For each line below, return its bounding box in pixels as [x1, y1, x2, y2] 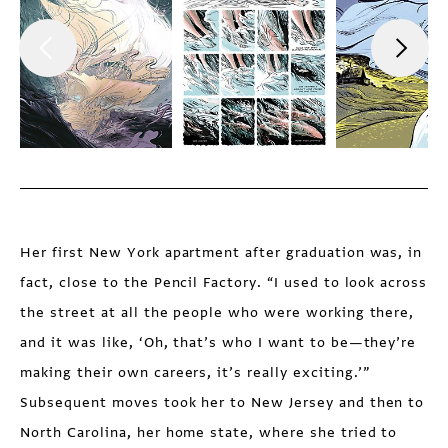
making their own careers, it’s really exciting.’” [20, 363, 371, 383]
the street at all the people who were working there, [20, 303, 415, 323]
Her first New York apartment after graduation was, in [20, 243, 423, 263]
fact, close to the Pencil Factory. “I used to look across [20, 273, 428, 293]
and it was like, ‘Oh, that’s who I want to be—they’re [20, 333, 417, 353]
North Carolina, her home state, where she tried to [20, 423, 398, 443]
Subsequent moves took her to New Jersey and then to [20, 393, 425, 413]
